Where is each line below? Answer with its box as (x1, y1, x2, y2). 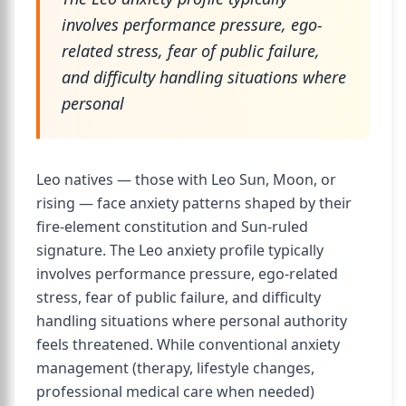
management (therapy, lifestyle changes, (36, 358, 314, 378)
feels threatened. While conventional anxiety (36, 334, 340, 354)
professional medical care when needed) (36, 382, 314, 401)
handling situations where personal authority (36, 311, 347, 331)
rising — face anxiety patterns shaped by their (36, 193, 352, 213)
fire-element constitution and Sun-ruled (36, 217, 308, 237)
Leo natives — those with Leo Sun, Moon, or (36, 169, 336, 189)
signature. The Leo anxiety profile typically (36, 240, 324, 260)
